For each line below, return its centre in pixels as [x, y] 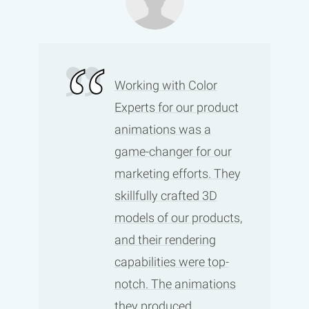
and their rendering [165, 239]
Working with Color [166, 85]
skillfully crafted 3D [166, 195]
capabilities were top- [171, 261]
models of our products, [178, 217]
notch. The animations [175, 283]
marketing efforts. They [177, 173]
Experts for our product [176, 107]
